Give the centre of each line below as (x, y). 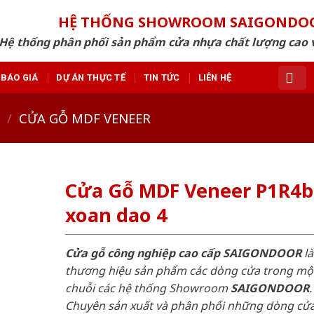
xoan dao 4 (116, 215)
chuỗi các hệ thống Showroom (148, 288)
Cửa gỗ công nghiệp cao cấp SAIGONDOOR (183, 253)
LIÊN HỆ (215, 77)
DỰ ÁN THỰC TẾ (91, 77)
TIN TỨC (162, 77)
